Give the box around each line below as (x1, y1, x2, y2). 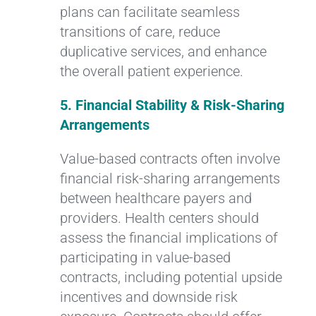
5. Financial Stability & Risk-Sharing (59, 96, 284, 114)
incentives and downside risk (59, 288, 238, 305)
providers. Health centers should (59, 209, 259, 226)
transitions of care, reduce (59, 23, 220, 40)
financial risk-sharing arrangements (59, 169, 280, 187)
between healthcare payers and (59, 189, 252, 207)
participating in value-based (59, 248, 231, 266)
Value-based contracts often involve (59, 150, 280, 167)
